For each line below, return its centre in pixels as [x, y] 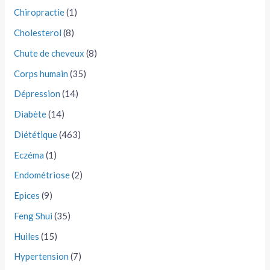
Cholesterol [38, 33]
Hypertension [42, 256]
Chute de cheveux [49, 53]
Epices [27, 196]
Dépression [37, 94]
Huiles [27, 236]
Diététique [36, 134]
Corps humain [41, 73]
